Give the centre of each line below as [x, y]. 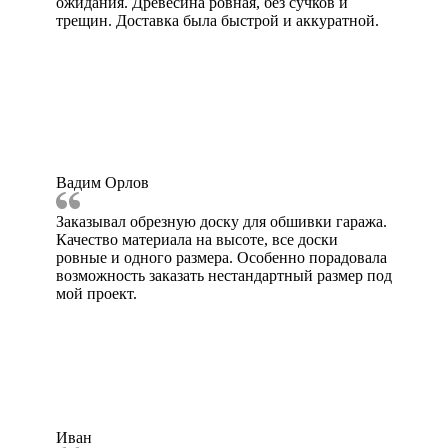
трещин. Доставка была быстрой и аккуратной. [217, 21]
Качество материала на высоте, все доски [197, 240]
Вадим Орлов [102, 183]
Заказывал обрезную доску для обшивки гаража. [221, 222]
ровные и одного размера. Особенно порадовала [221, 258]
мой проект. [96, 294]
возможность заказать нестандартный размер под [224, 276]
